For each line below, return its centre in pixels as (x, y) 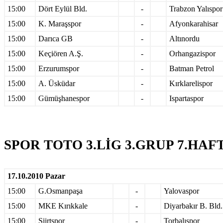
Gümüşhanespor (64, 98)
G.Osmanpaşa (60, 191)
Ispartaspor (186, 98)
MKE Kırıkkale (63, 206)
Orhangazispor (192, 53)
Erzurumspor (59, 68)
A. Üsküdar (57, 83)
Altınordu (184, 38)
